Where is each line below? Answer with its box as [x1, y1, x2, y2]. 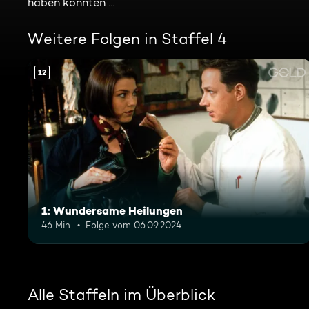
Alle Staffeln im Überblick [28, 285, 215, 303]
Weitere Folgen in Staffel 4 [28, 30, 227, 48]
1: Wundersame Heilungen [41, 203, 183, 217]
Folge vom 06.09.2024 [86, 219, 181, 230]
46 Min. [41, 219, 72, 230]
